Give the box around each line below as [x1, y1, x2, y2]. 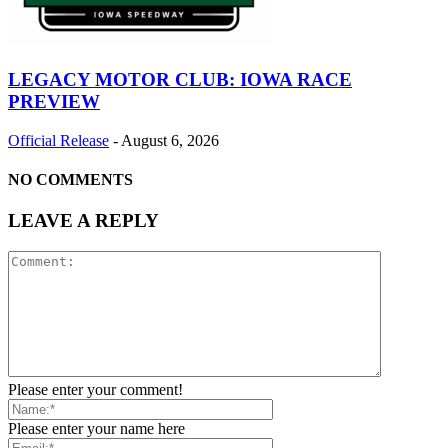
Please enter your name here [8, 419, 185, 437]
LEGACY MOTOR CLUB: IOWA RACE [8, 68, 352, 90]
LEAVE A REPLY [8, 210, 159, 232]
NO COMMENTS [8, 170, 133, 188]
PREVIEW [8, 90, 100, 112]
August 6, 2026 [121, 131, 219, 149]
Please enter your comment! [8, 380, 183, 398]
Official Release [8, 131, 109, 149]
